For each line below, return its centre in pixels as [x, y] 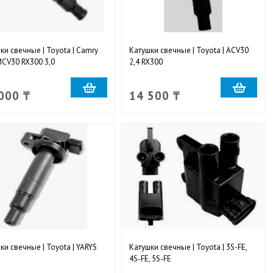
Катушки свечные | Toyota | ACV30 [189, 50]
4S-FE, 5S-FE [150, 258]
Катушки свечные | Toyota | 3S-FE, [188, 247]
